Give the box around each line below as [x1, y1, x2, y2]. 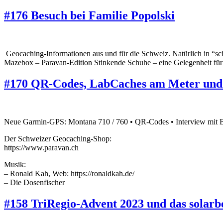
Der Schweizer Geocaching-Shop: [4, 134, 111, 143]
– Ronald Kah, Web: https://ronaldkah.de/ [4, 169, 134, 178]
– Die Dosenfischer [4, 178, 65, 187]
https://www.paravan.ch [4, 143, 79, 152]
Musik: [4, 160, 26, 169]
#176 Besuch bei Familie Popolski [4, 9, 175, 22]
